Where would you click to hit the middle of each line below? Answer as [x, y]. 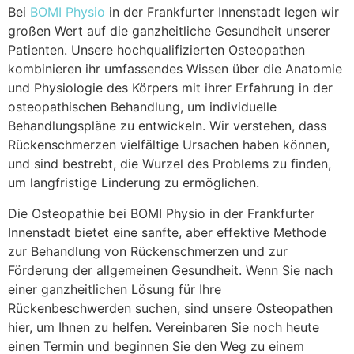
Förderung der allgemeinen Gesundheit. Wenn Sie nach [170, 270]
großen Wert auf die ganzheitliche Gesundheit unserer [169, 31]
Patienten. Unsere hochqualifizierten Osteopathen [156, 50]
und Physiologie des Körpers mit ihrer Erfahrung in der [170, 88]
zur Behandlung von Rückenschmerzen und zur [148, 251]
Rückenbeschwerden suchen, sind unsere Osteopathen [170, 308]
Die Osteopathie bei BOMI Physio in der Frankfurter [161, 213]
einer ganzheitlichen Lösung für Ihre [115, 289]
